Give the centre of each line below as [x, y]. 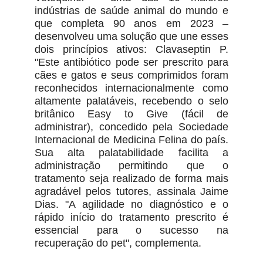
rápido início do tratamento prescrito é [131, 218]
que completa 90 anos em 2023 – [131, 24]
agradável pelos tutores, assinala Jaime [131, 192]
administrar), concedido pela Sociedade [131, 127]
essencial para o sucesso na [131, 230]
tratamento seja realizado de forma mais [131, 179]
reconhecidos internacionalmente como [131, 88]
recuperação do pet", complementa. [118, 243]
